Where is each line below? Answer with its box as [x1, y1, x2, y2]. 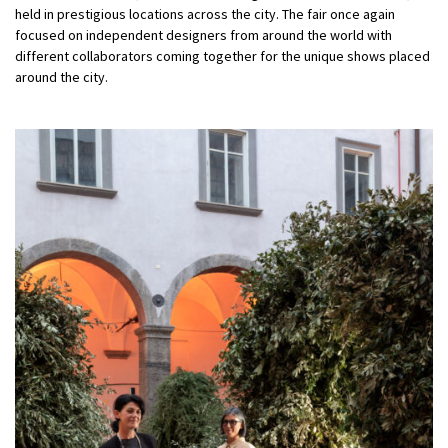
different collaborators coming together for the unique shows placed [15, 46, 430, 65]
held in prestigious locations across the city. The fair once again [15, 4, 395, 23]
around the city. [15, 67, 108, 86]
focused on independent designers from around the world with [15, 25, 392, 44]
